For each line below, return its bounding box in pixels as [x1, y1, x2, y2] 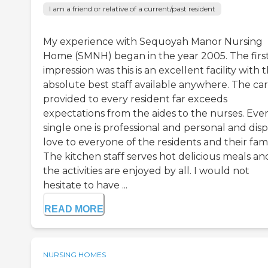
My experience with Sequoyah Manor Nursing [43, 36, 263, 48]
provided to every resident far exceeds [43, 93, 227, 105]
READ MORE [44, 204, 103, 215]
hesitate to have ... [43, 179, 127, 191]
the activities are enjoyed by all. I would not [43, 165, 249, 177]
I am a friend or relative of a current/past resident [49, 4, 215, 14]
